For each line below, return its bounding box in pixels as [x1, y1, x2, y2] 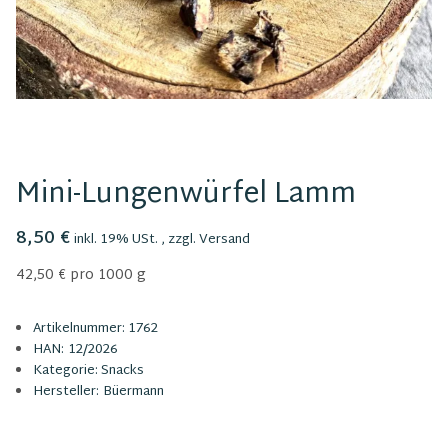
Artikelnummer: [33, 316, 128, 341]
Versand [199, 227, 250, 252]
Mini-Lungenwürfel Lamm [16, 169, 356, 221]
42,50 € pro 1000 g [16, 262, 146, 288]
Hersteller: [33, 379, 99, 404]
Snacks [101, 358, 144, 383]
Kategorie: [33, 358, 101, 383]
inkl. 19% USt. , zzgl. [74, 227, 199, 252]
